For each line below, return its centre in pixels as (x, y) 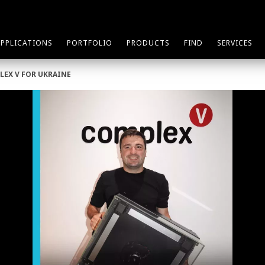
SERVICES (235, 43)
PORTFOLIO (90, 43)
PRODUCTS (148, 43)
